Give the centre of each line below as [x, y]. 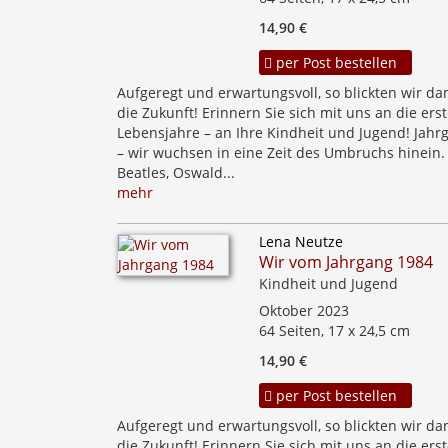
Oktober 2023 [304, 310]
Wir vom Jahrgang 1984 [346, 262]
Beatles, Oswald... [176, 172]
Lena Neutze [301, 241]
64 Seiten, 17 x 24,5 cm [335, 330]
